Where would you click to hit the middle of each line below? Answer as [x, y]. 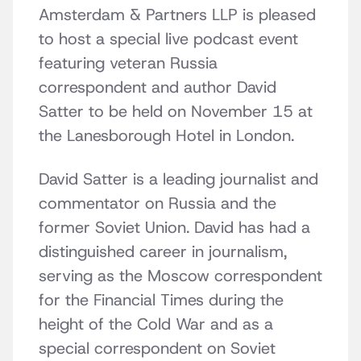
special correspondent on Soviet [157, 349]
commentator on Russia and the [158, 203]
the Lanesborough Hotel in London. [166, 136]
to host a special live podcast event [168, 39]
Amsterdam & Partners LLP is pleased [177, 15]
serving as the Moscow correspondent [180, 276]
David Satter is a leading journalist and [178, 179]
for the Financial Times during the [161, 300]
